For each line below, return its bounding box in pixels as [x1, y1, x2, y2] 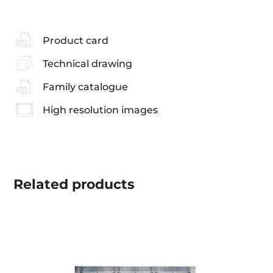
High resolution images [42, 104, 158, 116]
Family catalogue [42, 81, 128, 93]
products [68, 175, 135, 193]
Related [13, 175, 69, 193]
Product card [42, 34, 108, 46]
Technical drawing [42, 57, 132, 69]
